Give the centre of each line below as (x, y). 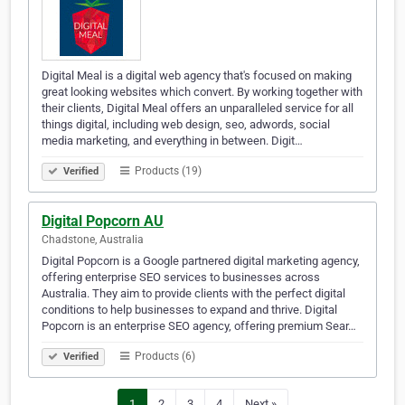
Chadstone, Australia (93, 240)
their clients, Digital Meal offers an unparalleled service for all (198, 108)
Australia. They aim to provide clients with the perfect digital (193, 294)
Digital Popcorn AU (103, 221)
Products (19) (167, 171)
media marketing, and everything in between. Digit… (172, 141)
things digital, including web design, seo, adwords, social (186, 125)
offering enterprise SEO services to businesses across (181, 278)
